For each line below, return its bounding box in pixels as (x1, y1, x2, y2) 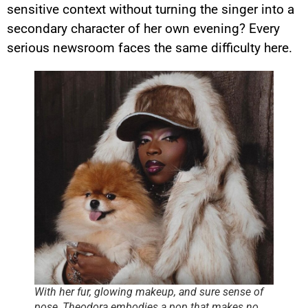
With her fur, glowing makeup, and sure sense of (34, 285, 263, 299)
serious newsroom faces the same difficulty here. (7, 39, 292, 56)
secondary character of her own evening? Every (7, 20, 280, 36)
